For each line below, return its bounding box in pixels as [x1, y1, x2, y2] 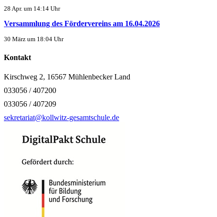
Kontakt [4, 53, 31, 62]
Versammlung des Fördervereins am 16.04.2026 [4, 19, 160, 28]
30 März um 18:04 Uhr [4, 36, 63, 43]
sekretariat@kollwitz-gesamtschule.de [4, 113, 119, 122]
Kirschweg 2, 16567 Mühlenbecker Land [4, 72, 130, 81]
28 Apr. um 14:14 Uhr [4, 5, 60, 13]
